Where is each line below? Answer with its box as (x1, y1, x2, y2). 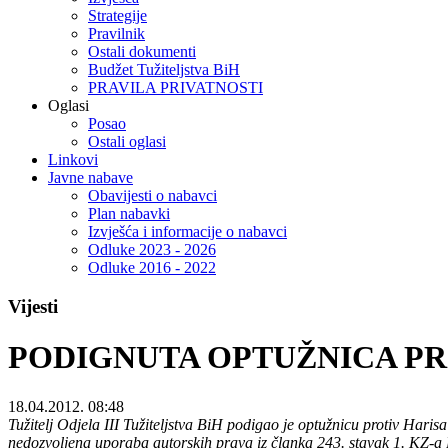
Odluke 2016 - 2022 (88, 259, 216, 277)
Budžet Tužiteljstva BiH (88, 61, 240, 79)
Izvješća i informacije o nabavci (88, 223, 287, 241)
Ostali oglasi (88, 133, 166, 151)
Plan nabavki (88, 205, 170, 223)
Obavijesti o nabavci (88, 187, 217, 205)
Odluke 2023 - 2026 (88, 241, 216, 259)
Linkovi (48, 151, 98, 169)
